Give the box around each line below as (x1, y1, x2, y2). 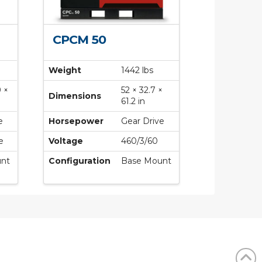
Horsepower (49, 116, 104, 127)
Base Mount (121, 156, 172, 167)
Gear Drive (121, 116, 165, 127)
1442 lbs (121, 65, 154, 76)
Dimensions (49, 91, 102, 102)
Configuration (49, 156, 111, 167)
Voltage (49, 136, 84, 147)
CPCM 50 (52, 32, 106, 47)
